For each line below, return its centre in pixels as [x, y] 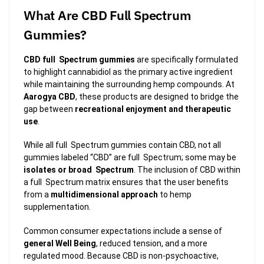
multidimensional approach [104, 195]
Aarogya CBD [49, 96]
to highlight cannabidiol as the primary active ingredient [128, 72]
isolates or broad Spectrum [79, 170]
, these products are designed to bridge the [157, 96]
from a [37, 195]
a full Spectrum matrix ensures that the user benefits [126, 182]
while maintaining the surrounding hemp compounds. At [129, 84]
